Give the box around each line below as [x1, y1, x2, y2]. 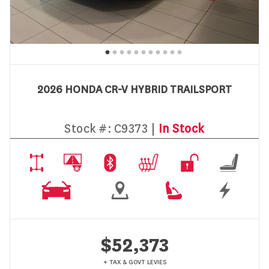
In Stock [158, 121, 205, 136]
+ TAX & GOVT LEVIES [103, 258, 166, 266]
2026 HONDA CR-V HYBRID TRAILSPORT [37, 82, 232, 97]
